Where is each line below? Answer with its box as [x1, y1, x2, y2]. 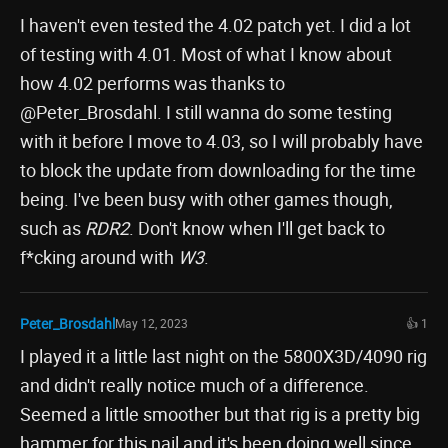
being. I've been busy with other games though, [20, 187, 393, 211]
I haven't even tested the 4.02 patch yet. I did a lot [20, 13, 411, 37]
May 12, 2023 [115, 315, 188, 331]
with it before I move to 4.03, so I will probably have [20, 129, 423, 153]
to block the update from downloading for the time [20, 158, 416, 182]
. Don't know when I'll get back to [129, 216, 385, 240]
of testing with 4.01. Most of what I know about [20, 42, 392, 66]
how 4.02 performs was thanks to [20, 71, 285, 95]
